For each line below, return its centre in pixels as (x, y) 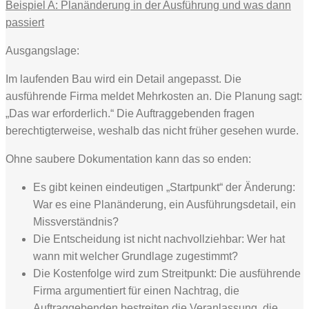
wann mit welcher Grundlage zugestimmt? (136, 256)
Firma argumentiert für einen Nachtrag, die (136, 290)
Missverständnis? (76, 221)
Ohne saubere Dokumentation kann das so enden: (128, 159)
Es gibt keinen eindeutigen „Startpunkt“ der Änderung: (164, 187)
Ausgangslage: (42, 50)
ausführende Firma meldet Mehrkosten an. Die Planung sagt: (154, 96)
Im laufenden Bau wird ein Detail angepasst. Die (123, 79)
